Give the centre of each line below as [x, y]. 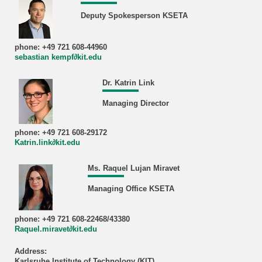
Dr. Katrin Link [128, 83]
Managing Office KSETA [131, 189]
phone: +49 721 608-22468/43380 [72, 220]
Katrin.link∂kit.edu [47, 143]
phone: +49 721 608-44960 [61, 48]
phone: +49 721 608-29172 [61, 133]
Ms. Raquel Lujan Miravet [133, 169]
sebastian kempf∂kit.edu [58, 58]
